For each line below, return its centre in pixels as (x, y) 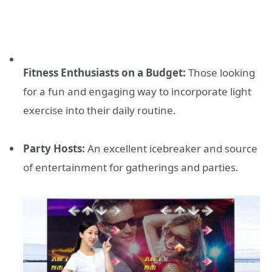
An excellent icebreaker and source (171, 148)
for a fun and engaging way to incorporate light (137, 91)
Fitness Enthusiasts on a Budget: (104, 73)
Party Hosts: (54, 148)
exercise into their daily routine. (100, 110)
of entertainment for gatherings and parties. (131, 167)
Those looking (220, 73)
